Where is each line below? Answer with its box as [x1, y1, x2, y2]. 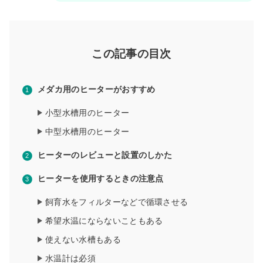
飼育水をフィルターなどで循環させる [45, 197, 188, 207]
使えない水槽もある [45, 235, 121, 245]
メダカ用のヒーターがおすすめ [38, 85, 156, 95]
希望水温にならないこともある [45, 216, 163, 226]
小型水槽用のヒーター [45, 108, 130, 118]
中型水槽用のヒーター [45, 127, 130, 137]
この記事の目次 [92, 48, 171, 60]
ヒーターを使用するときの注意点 [38, 174, 164, 184]
